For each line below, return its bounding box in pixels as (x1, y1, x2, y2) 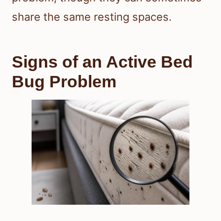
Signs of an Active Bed (12, 52, 193, 72)
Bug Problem (12, 72, 116, 91)
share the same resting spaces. (12, 10, 172, 24)
